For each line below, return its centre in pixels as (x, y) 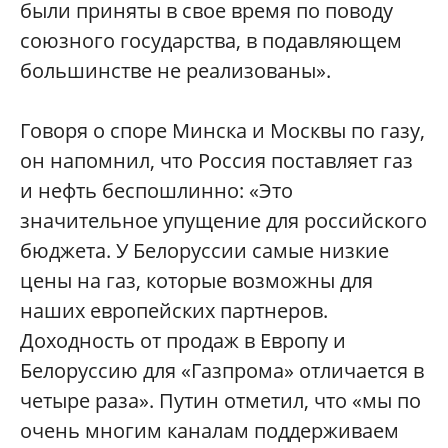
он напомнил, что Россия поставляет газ (216, 160)
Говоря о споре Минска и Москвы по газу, (222, 130)
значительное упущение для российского (223, 220)
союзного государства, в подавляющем (211, 40)
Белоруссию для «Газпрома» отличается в (222, 370)
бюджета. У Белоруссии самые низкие (204, 250)
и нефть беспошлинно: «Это (156, 190)
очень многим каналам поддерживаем (209, 430)
